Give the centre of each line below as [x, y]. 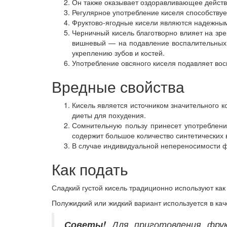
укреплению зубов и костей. [118, 53]
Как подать [90, 169]
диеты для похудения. [109, 115]
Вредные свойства [118, 87]
